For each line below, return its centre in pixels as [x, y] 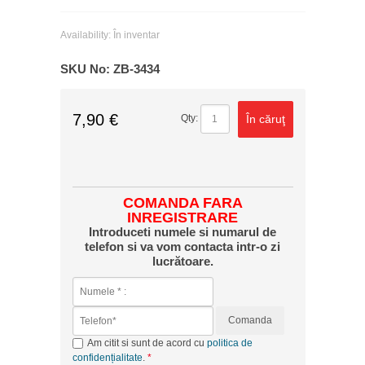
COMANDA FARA [182, 202]
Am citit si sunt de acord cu [147, 343]
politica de [229, 343]
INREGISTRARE [182, 217]
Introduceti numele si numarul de [182, 231]
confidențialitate [107, 357]
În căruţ [265, 119]
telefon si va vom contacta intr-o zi [182, 246]
